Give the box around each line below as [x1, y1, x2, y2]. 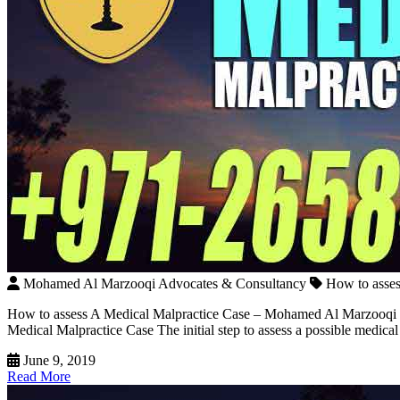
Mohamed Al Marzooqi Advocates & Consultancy [23, 275, 306, 291]
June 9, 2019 [23, 352, 96, 368]
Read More [7, 368, 71, 384]
